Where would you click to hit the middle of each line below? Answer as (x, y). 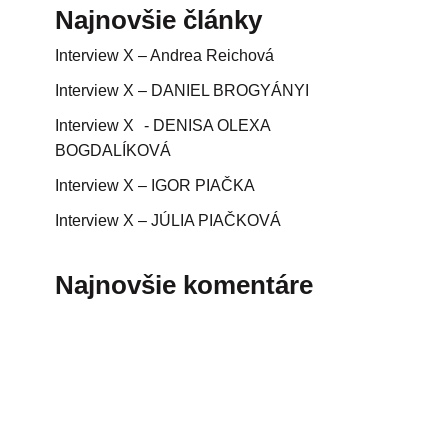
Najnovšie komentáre (184, 284)
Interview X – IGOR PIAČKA (155, 185)
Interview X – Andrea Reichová (164, 55)
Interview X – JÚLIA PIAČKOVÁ (168, 220)
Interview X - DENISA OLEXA (162, 125)
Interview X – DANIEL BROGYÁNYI (192, 90)
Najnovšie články (158, 19)
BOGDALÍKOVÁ (113, 150)
